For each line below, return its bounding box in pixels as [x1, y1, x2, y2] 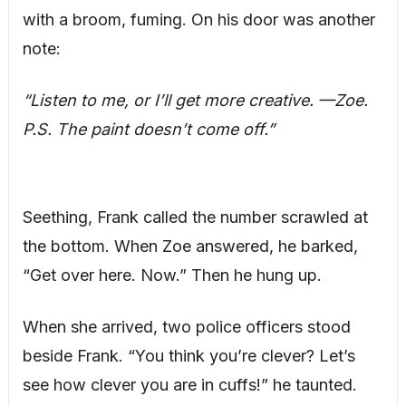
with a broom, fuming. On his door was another [22, 10, 375, 29]
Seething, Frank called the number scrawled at [22, 208, 368, 227]
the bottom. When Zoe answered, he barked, [22, 237, 358, 256]
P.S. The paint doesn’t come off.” [22, 120, 275, 139]
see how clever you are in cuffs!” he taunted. [22, 375, 357, 394]
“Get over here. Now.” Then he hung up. [22, 266, 322, 285]
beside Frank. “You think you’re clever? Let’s [22, 346, 355, 365]
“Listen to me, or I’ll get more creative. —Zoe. [22, 91, 368, 110]
